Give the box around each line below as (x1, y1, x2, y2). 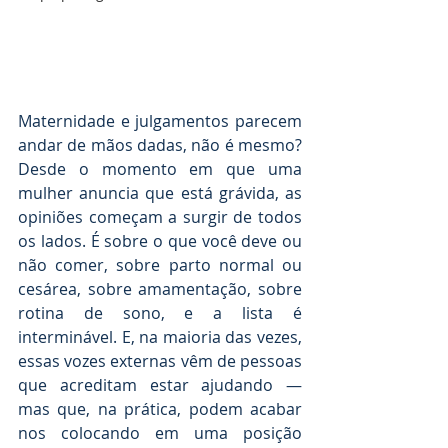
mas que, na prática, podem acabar (18, 398, 302, 421)
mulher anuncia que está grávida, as (18, 182, 302, 205)
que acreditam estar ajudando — (18, 374, 302, 397)
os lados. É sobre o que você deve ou (18, 230, 302, 253)
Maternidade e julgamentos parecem (18, 110, 302, 133)
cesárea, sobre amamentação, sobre (18, 278, 302, 301)
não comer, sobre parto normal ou (18, 254, 302, 277)
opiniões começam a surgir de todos (18, 206, 302, 229)
